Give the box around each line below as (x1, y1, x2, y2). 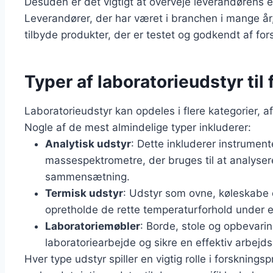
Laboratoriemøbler (45, 220, 140, 233)
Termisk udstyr (45, 187, 123, 200)
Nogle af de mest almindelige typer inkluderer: (24, 121, 251, 134)
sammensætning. (45, 171, 130, 183)
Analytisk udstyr (45, 138, 131, 151)
